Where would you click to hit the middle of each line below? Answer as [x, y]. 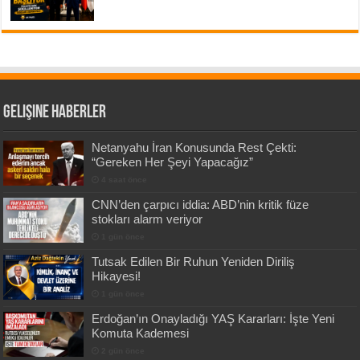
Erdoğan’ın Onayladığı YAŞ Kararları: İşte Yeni [213, 319]
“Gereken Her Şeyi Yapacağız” [173, 162]
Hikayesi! [117, 276]
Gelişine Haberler [55, 113]
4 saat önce [125, 180]
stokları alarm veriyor [147, 219]
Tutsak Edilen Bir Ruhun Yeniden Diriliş [194, 262]
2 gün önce [123, 351]
